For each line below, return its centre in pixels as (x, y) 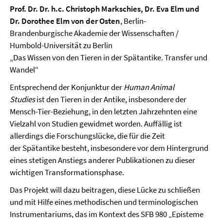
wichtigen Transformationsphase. (67, 172)
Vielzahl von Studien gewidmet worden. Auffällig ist (96, 123)
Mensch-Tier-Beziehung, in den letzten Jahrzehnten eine (103, 111)
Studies (22, 99)
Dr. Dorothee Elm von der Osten (65, 21)
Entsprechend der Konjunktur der (67, 87)
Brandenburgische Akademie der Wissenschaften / (94, 33)
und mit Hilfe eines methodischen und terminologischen (104, 202)
